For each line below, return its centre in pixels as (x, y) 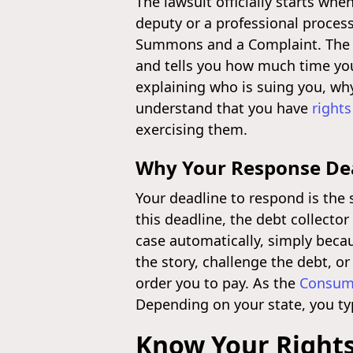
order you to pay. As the (217, 283)
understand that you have (224, 108)
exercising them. (191, 129)
